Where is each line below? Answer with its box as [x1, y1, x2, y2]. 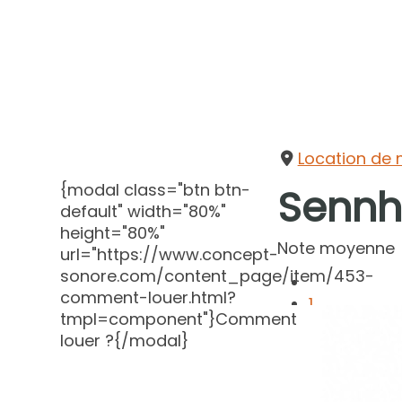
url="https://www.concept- [60, 243, 279, 267]
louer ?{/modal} [60, 329, 189, 353]
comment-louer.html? [60, 286, 237, 310]
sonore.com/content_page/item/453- [60, 265, 375, 288]
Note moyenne [277, 237, 396, 259]
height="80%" [60, 222, 166, 245]
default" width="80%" [60, 200, 227, 223]
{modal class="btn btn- [60, 179, 251, 202]
